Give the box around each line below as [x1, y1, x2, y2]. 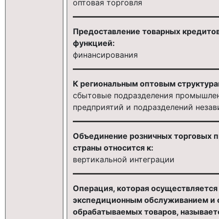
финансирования [72, 49, 138, 60]
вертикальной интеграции [72, 154, 175, 164]
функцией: [72, 38, 115, 48]
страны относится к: [72, 142, 153, 153]
